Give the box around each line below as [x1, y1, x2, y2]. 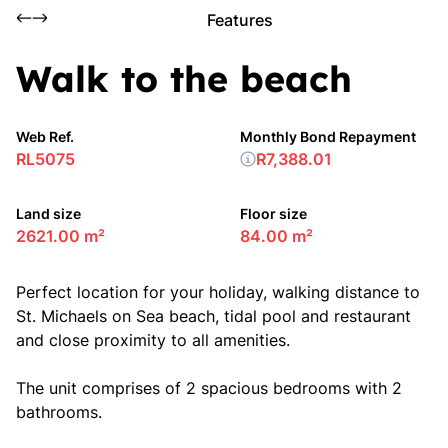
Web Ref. [16, 128, 74, 145]
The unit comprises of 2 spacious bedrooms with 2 [16, 378, 402, 398]
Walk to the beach [16, 56, 352, 101]
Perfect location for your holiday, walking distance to [16, 282, 420, 302]
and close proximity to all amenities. [16, 330, 290, 350]
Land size [16, 205, 81, 222]
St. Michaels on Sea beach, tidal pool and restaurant [16, 306, 411, 326]
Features [207, 10, 273, 30]
